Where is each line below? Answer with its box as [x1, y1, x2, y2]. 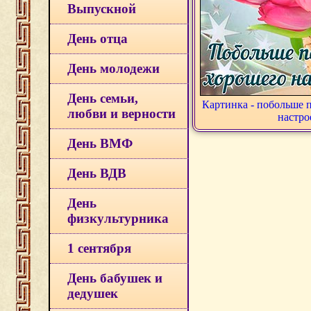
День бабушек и [67, 271, 162, 285]
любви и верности [67, 106, 176, 121]
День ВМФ [67, 136, 133, 151]
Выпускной [67, 1, 136, 16]
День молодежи [67, 61, 160, 76]
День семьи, [67, 91, 138, 106]
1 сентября [67, 241, 131, 255]
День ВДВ [67, 166, 126, 180]
